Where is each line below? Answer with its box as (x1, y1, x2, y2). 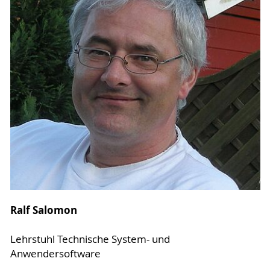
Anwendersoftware (10, 246, 101, 260)
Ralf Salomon (10, 202, 77, 217)
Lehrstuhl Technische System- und (10, 232, 170, 246)
